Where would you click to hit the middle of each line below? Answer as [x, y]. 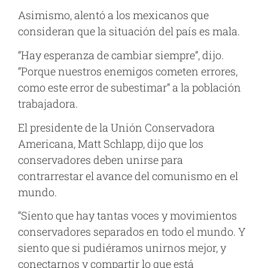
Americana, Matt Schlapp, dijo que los [111, 143]
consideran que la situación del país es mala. [129, 31]
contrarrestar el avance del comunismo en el [128, 176]
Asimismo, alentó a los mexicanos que [113, 15]
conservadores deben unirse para [100, 159]
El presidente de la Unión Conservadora [116, 127]
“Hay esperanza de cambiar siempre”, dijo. [121, 55]
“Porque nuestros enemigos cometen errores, [128, 71]
